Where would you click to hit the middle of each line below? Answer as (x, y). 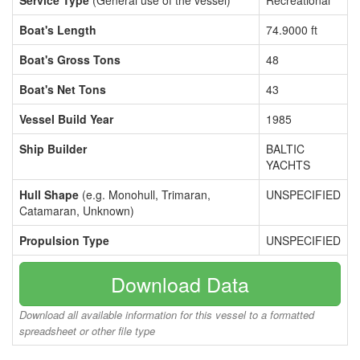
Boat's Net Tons (63, 89)
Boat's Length (58, 30)
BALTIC (285, 149)
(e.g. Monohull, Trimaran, (145, 194)
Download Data (180, 284)
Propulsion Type (64, 240)
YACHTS (288, 165)
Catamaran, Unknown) (77, 211)
